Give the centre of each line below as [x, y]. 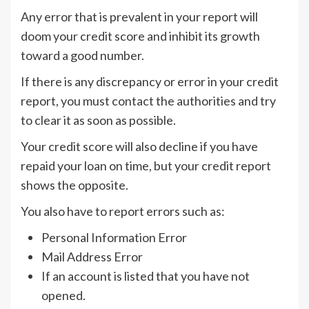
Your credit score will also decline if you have [139, 147]
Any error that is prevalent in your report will [139, 17]
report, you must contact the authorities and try [148, 101]
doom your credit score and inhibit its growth [140, 36]
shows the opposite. [74, 185]
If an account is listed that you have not [146, 276]
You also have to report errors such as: [123, 211]
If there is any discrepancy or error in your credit [150, 82]
